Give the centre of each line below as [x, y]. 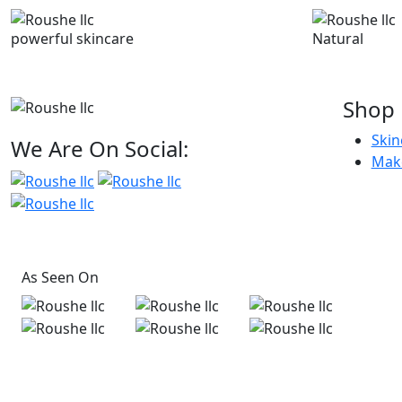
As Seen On [60, 277]
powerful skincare [72, 39]
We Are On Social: [100, 148]
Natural [338, 39]
